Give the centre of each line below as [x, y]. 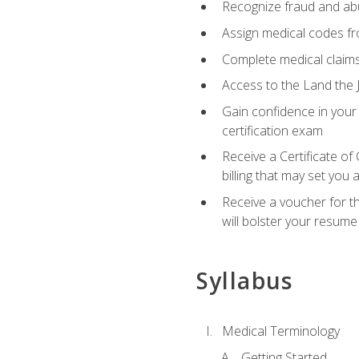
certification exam [272, 130]
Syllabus [244, 281]
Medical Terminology [280, 331]
